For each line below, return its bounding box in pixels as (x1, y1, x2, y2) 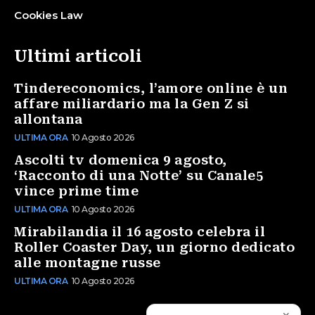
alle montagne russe (14, 255, 161, 270)
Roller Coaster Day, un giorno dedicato (14, 239, 295, 255)
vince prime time (14, 183, 139, 198)
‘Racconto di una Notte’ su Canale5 (14, 167, 263, 183)
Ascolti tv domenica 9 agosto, (14, 152, 227, 167)
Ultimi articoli (14, 46, 142, 66)
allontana (14, 111, 83, 127)
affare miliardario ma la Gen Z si (14, 96, 250, 111)
